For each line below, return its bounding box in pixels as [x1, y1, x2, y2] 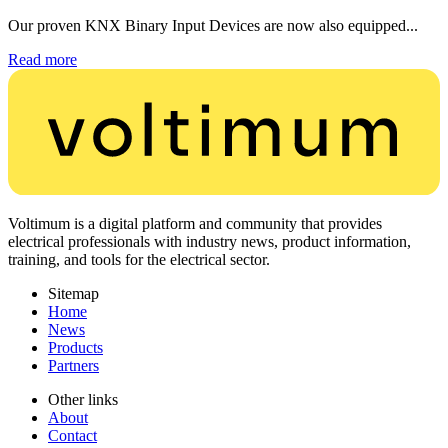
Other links [48, 391, 118, 409]
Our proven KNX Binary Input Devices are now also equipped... [8, 16, 418, 34]
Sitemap [48, 285, 99, 303]
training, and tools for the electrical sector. [8, 251, 270, 269]
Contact [48, 427, 97, 445]
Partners [48, 357, 99, 375]
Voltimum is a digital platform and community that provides [8, 215, 382, 233]
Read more [8, 50, 77, 68]
